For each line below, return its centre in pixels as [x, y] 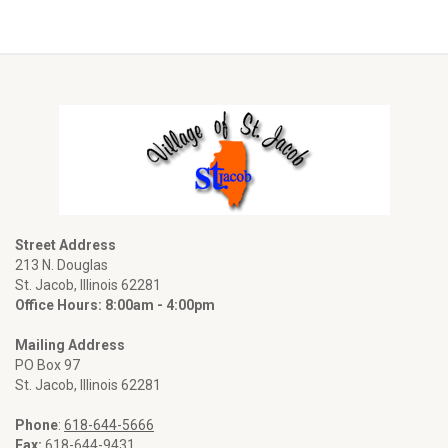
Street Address [65, 245]
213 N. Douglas [61, 265]
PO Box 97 [47, 365]
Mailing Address [70, 345]
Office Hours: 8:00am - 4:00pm [115, 305]
